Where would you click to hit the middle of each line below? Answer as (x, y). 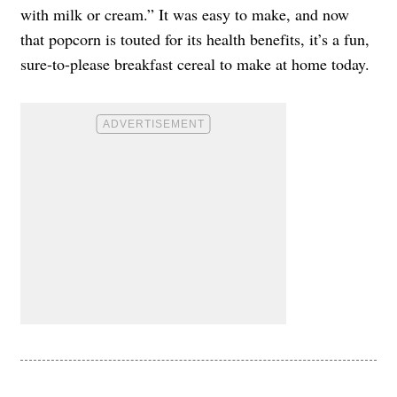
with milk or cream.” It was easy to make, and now (185, 15)
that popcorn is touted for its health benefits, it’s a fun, (195, 39)
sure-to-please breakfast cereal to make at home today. (195, 64)
